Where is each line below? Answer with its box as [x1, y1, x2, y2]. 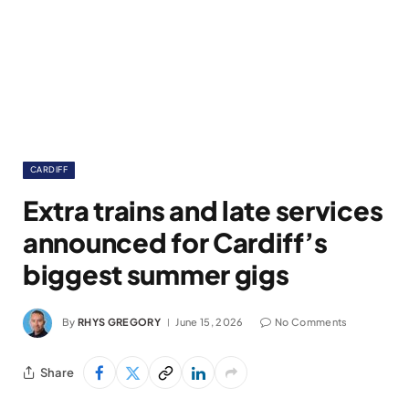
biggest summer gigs [23, 257, 289, 290]
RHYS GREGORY [78, 315, 161, 328]
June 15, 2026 [175, 315, 244, 328]
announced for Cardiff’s [23, 225, 328, 258]
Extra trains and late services [23, 194, 383, 226]
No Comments [274, 315, 348, 328]
